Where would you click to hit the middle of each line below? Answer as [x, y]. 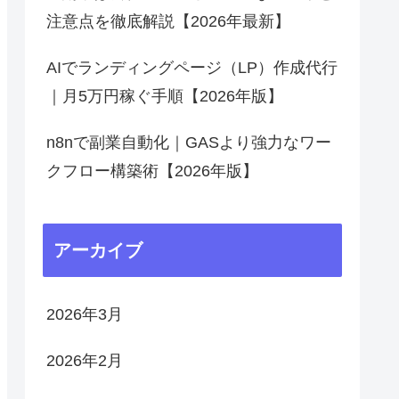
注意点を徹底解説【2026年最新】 [168, 22]
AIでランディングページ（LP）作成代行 [192, 68]
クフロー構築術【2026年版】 [152, 171]
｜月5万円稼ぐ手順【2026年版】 [165, 97]
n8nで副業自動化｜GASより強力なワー [189, 143]
